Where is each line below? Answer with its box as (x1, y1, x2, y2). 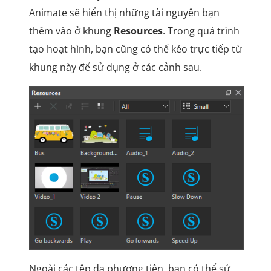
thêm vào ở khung (28, 24, 114, 38)
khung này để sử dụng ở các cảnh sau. (28, 60, 202, 74)
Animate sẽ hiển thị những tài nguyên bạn (28, 5, 220, 19)
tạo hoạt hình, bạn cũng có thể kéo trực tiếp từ (28, 42, 242, 56)
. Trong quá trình (162, 24, 240, 38)
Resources (113, 24, 163, 38)
